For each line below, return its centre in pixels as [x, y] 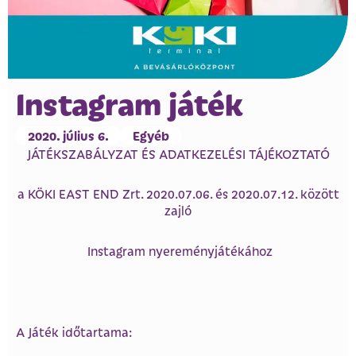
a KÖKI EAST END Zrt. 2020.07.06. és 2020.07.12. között [178, 194]
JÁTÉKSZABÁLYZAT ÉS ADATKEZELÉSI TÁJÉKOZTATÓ [178, 153]
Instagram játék [130, 102]
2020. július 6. [68, 135]
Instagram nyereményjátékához [178, 251]
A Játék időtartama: [74, 331]
